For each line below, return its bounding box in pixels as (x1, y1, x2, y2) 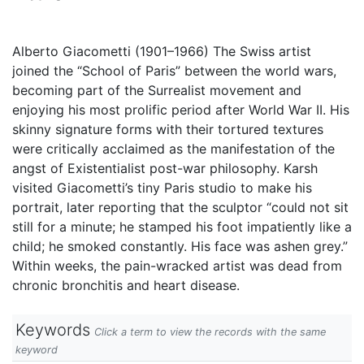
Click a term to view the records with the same (94, 326, 326, 338)
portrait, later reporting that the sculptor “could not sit (12, 199, 349, 215)
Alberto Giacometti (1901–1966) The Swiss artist (12, 43, 311, 59)
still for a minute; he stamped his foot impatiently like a (12, 219, 352, 235)
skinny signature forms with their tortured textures (12, 121, 323, 137)
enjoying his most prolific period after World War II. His (12, 102, 349, 118)
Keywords (15, 320, 90, 340)
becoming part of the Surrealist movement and (12, 82, 301, 98)
